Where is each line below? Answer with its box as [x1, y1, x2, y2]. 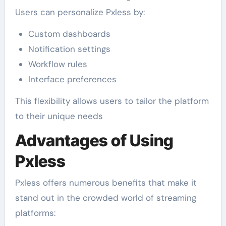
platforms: [15, 207, 55, 218]
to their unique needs [15, 110, 103, 122]
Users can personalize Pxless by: [15, 7, 145, 18]
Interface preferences [28, 74, 117, 85]
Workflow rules [28, 59, 87, 70]
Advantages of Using [15, 131, 174, 151]
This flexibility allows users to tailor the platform [15, 95, 209, 107]
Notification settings [28, 43, 110, 55]
